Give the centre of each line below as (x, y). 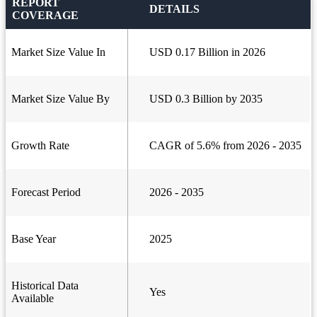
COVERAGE (45, 16)
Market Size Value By (60, 99)
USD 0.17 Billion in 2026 (207, 52)
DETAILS (174, 9)
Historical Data (45, 286)
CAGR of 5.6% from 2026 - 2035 (225, 146)
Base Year (34, 239)
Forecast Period (46, 192)
